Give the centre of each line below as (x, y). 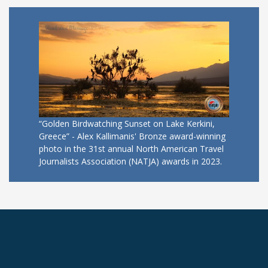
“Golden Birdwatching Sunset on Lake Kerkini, (127, 124)
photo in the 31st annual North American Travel (131, 149)
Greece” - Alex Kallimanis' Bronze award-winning (132, 136)
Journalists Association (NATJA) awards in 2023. (130, 162)
